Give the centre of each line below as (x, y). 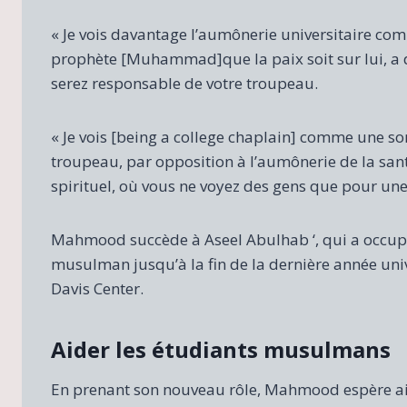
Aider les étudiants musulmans (221, 350)
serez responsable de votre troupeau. (184, 84)
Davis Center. (97, 289)
